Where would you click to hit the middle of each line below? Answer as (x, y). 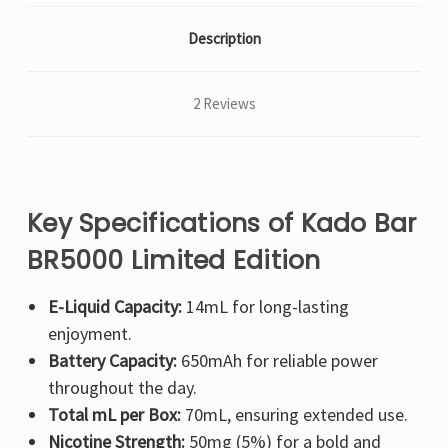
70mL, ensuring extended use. (294, 415)
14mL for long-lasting (265, 307)
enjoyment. (89, 334)
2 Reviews (224, 104)
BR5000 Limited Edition (174, 261)
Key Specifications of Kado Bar (222, 224)
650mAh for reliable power (277, 361)
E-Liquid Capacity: (114, 307)
